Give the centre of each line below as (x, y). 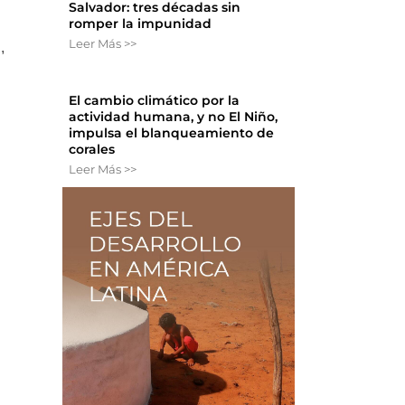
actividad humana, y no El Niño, (174, 117)
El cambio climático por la (155, 101)
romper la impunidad (141, 24)
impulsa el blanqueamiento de (172, 133)
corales (92, 150)
